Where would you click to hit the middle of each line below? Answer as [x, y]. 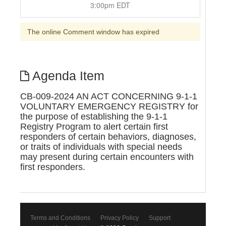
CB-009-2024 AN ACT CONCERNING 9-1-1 [109, 96]
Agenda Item [67, 76]
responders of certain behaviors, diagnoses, [108, 136]
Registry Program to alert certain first [94, 126]
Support [160, 218]
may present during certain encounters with [107, 157]
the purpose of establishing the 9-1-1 [94, 116]
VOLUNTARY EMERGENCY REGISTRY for [109, 106]
